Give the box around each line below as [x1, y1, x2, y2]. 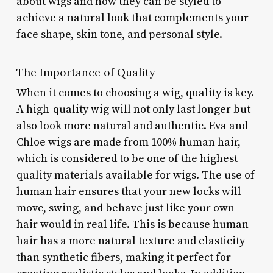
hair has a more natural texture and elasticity [16, 233, 245, 248]
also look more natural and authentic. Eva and [16, 118, 248, 133]
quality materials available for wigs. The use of [16, 168, 255, 182]
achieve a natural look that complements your [16, 10, 249, 25]
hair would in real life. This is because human [16, 217, 249, 232]
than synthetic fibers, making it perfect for [16, 250, 231, 264]
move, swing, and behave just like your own [16, 200, 235, 215]
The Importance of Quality [16, 65, 155, 79]
